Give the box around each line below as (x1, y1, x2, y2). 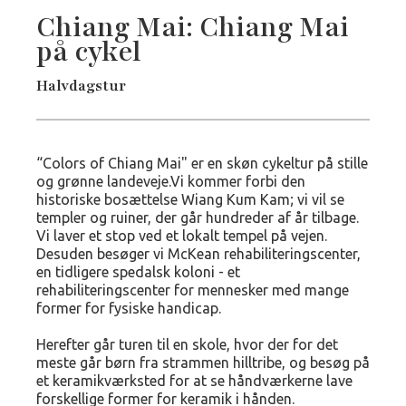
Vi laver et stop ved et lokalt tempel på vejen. (36, 227, 327, 244)
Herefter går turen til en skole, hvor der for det (36, 336, 338, 353)
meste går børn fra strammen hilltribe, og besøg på (36, 354, 370, 371)
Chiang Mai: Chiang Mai (36, 9, 349, 46)
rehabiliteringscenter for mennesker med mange (36, 282, 349, 298)
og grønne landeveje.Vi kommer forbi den (36, 173, 305, 189)
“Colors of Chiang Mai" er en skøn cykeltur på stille (36, 155, 368, 171)
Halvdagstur (36, 76, 126, 96)
